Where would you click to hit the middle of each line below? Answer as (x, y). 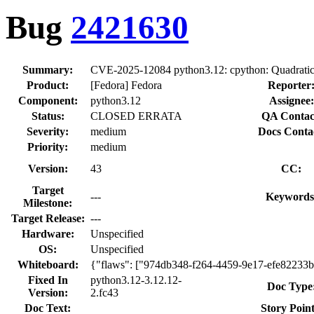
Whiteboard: (48, 264)
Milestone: (48, 203)
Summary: (48, 69)
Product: (48, 85)
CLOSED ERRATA (136, 116)
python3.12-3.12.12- (136, 280)
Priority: (48, 146)
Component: (48, 100)
